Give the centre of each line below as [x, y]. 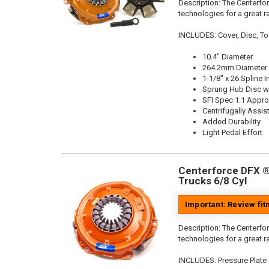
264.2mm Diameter [235, 68]
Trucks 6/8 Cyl [213, 181]
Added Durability [231, 122]
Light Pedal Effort [232, 132]
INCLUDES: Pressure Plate [222, 260]
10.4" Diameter [228, 57]
